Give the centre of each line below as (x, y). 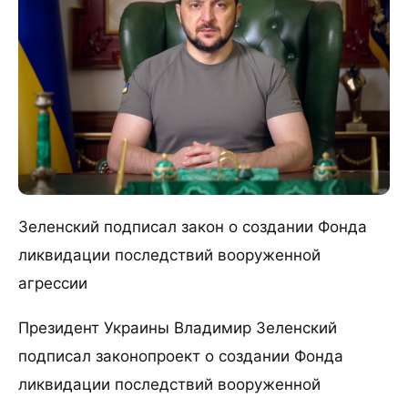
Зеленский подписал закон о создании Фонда (193, 227)
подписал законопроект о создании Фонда (181, 357)
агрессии (53, 284)
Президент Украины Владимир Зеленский (178, 328)
